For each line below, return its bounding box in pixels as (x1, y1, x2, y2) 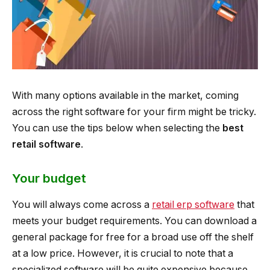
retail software (12, 138, 81, 150)
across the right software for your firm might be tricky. (12, 105, 256, 118)
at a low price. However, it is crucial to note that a (12, 247, 233, 259)
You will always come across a (12, 198, 152, 210)
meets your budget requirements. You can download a (12, 215, 257, 227)
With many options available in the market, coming (12, 89, 239, 101)
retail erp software (152, 198, 234, 210)
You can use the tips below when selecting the (12, 122, 222, 134)
